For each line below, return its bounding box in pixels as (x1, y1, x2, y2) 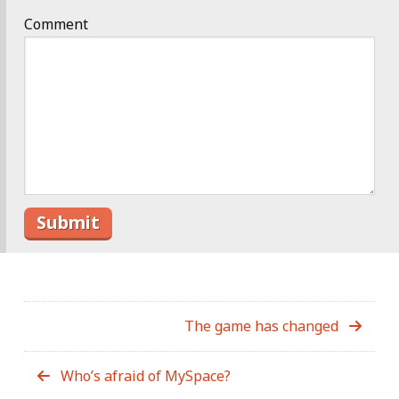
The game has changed (184, 316, 338, 336)
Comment (24, 14, 88, 34)
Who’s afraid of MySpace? (61, 366, 231, 386)
